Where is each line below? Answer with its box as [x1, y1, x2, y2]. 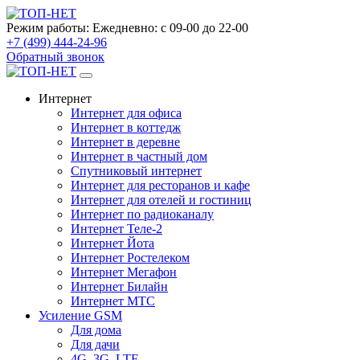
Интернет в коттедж [71, 121, 181, 134]
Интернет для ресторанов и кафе [71, 178, 250, 192]
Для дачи [71, 337, 120, 351]
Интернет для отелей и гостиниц [71, 193, 252, 207]
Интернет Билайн [71, 280, 168, 293]
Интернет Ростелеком [71, 251, 190, 264]
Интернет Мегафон [71, 265, 177, 279]
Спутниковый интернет [71, 164, 202, 178]
